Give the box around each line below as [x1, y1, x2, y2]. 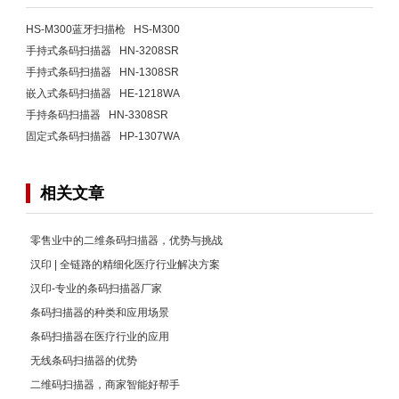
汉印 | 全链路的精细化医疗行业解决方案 [30, 257, 220, 271]
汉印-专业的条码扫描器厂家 [30, 281, 162, 295]
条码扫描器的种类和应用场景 [30, 305, 169, 319]
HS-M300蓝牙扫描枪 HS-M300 [26, 22, 180, 36]
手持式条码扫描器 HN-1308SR [26, 65, 179, 78]
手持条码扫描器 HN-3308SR [26, 108, 168, 121]
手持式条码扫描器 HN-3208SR [26, 44, 179, 57]
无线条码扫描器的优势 [30, 354, 137, 367]
